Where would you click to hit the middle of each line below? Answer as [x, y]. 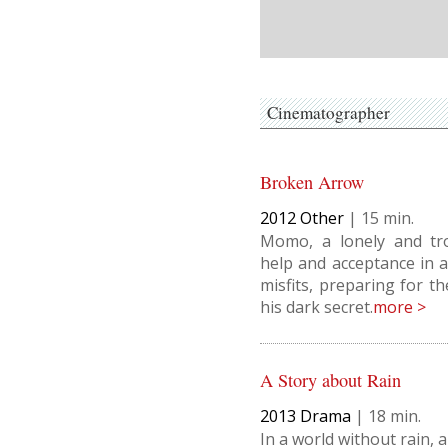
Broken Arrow [312, 181]
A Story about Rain [330, 379]
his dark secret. [316, 306]
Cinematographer [328, 112]
